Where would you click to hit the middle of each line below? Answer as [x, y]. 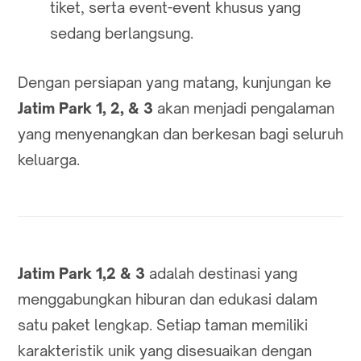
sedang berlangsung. [122, 33]
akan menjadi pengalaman [244, 108]
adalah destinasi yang [221, 274]
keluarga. [49, 160]
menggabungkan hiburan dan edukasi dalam [168, 299]
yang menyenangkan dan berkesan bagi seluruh [180, 134]
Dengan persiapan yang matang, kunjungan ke [174, 83]
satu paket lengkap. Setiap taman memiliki [163, 325]
